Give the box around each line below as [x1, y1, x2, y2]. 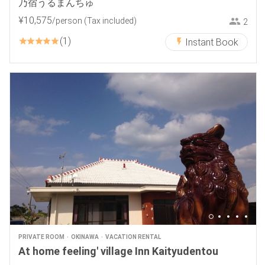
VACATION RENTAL [105, 234, 161, 241]
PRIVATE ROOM [18, 234, 64, 241]
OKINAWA [70, 234, 99, 241]
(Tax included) [83, 15, 137, 25]
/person [51, 15, 82, 25]
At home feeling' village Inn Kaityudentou [18, 245, 218, 258]
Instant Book [185, 36, 238, 48]
